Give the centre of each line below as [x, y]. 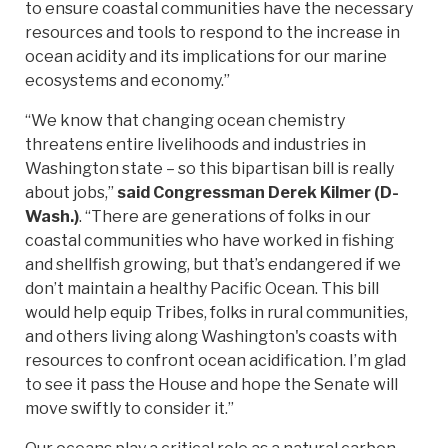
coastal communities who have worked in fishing [209, 241]
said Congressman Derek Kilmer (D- [258, 193]
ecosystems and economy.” [132, 81]
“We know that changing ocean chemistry [185, 121]
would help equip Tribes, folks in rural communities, [216, 313]
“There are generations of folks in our [228, 217]
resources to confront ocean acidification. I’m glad [215, 361]
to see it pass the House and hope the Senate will [211, 385]
